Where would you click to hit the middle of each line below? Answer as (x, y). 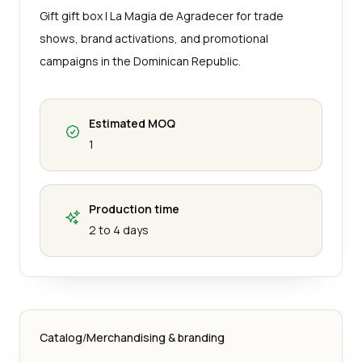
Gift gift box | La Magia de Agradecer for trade (162, 15)
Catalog (61, 337)
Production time (134, 208)
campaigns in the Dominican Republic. (140, 61)
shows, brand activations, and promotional (154, 38)
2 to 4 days (119, 229)
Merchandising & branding (156, 337)
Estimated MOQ (132, 123)
